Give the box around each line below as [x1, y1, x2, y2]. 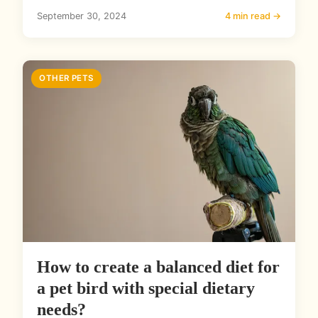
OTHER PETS [39, 73, 94, 84]
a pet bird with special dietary [37, 279, 255, 298]
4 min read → [225, 11, 281, 22]
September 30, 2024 [37, 11, 126, 22]
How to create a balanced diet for [37, 258, 280, 277]
